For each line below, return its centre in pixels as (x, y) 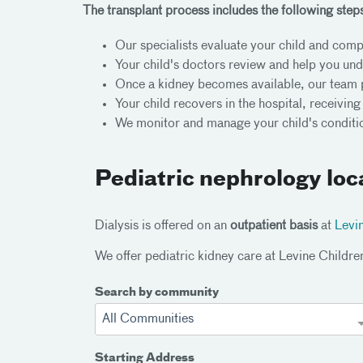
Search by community (157, 292)
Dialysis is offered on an (162, 226)
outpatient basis (274, 226)
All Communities (148, 319)
